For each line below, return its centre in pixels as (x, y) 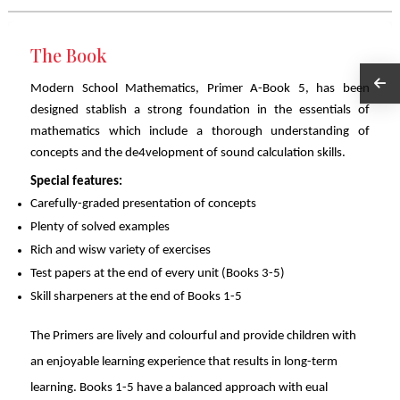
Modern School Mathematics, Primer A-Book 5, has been (200, 89)
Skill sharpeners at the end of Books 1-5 (136, 296)
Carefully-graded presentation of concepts (143, 204)
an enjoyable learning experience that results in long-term (183, 362)
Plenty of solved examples (100, 227)
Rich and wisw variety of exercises (120, 250)
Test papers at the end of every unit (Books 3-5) (157, 273)
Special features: (76, 181)
